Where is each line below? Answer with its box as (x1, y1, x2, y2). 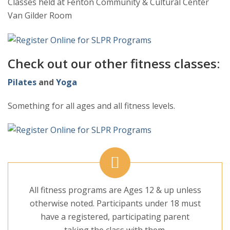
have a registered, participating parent (41, 211, 189, 223)
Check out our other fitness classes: (8, 54, 220, 72)
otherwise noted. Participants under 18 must (29, 198, 201, 209)
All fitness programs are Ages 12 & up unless (29, 184, 201, 196)
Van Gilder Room (8, 10, 72, 22)
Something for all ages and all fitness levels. (8, 100, 175, 111)
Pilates (8, 76, 36, 88)
